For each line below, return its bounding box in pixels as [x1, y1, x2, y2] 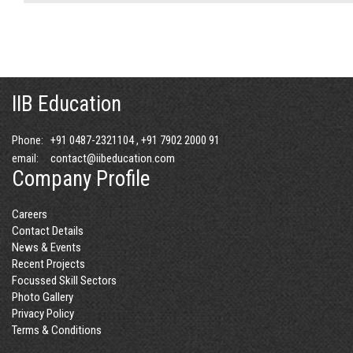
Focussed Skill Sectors [12, 273, 117, 288]
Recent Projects [12, 257, 85, 271]
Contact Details [12, 224, 84, 238]
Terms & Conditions [12, 323, 102, 337]
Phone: [12, 134, 43, 147]
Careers [12, 207, 47, 221]
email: [12, 152, 39, 165]
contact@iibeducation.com [50, 151, 175, 165]
